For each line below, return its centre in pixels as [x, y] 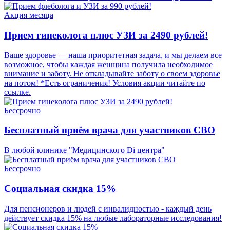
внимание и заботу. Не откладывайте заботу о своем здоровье [112, 73]
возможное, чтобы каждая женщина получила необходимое [108, 64]
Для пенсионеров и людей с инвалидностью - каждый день [108, 208]
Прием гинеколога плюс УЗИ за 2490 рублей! [106, 35]
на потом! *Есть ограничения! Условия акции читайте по [105, 83]
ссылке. [17, 92]
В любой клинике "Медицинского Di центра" [84, 150]
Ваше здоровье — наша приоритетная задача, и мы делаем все [113, 55]
